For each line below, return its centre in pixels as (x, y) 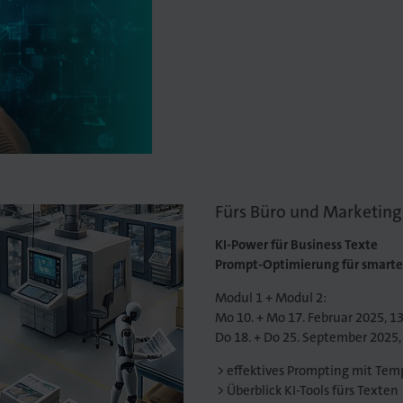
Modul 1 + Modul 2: (270, 298)
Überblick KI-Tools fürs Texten (313, 391)
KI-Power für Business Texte (296, 245)
